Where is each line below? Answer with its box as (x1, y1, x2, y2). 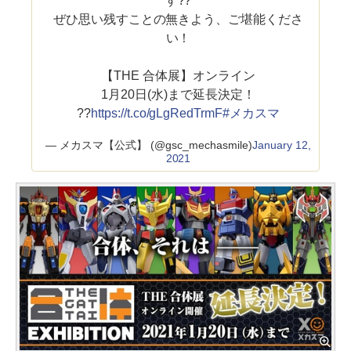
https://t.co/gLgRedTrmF (90, 107, 223, 121)
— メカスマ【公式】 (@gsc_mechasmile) (45, 139, 252, 152)
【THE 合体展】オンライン (101, 69, 255, 83)
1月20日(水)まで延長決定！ (101, 88, 255, 102)
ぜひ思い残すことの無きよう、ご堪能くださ (52, 13, 304, 27)
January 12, (251, 139, 311, 152)
